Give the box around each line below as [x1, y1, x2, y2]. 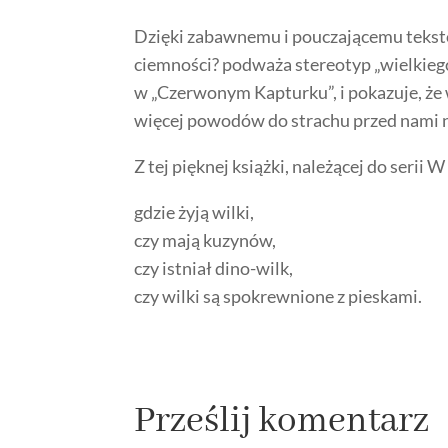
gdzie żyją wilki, [134, 200, 255, 223]
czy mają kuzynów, [134, 228, 277, 251]
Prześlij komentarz [134, 397, 430, 444]
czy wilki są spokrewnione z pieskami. [134, 284, 423, 307]
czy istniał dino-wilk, [134, 256, 294, 279]
